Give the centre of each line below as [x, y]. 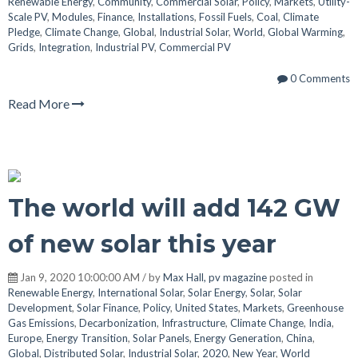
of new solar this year [142, 244]
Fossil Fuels [225, 16]
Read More [40, 103]
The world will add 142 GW [174, 208]
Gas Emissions [41, 322]
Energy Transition [87, 338]
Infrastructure [193, 322]
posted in [290, 277]
